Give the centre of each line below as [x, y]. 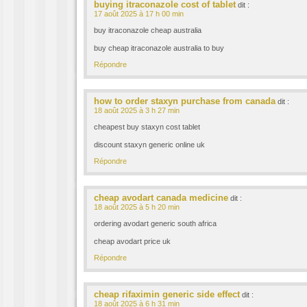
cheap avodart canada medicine [161, 198]
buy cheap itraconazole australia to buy [159, 48]
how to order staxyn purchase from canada [185, 101]
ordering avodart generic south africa [155, 223]
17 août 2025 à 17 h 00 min [139, 14]
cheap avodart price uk [132, 241]
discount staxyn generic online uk [149, 145]
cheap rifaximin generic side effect [167, 294]
